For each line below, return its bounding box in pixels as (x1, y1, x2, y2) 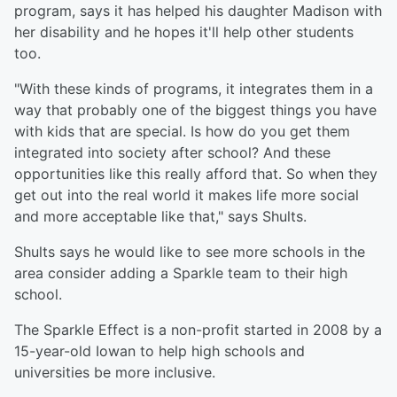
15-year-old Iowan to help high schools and (14, 342, 305, 361)
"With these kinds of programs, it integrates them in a (14, 80, 373, 98)
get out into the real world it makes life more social (14, 186, 359, 205)
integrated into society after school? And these (14, 144, 331, 162)
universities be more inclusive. (14, 363, 215, 382)
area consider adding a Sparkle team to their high (14, 264, 347, 283)
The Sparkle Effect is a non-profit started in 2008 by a (14, 321, 382, 339)
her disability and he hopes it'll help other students (14, 23, 354, 42)
